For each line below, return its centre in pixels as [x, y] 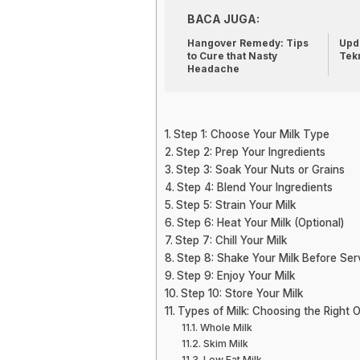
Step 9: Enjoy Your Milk [235, 276]
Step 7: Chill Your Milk [231, 240]
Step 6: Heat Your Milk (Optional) [260, 223]
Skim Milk [225, 344]
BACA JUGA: [223, 19]
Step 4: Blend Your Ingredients [254, 187]
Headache [213, 69]
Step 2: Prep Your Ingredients [250, 152]
